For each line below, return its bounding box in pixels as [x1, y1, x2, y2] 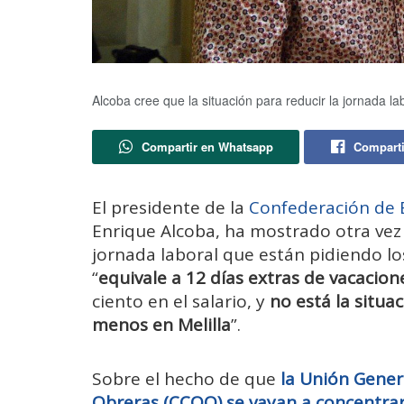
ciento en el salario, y [92, 289, 270, 314]
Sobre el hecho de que [92, 366, 280, 390]
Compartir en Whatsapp [141, 138, 273, 156]
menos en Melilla [92, 313, 231, 337]
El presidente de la [92, 196, 249, 220]
